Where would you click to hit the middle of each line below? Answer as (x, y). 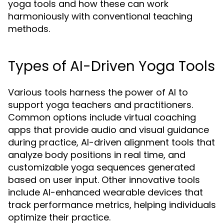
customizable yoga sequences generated (101, 167)
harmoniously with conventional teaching (100, 16)
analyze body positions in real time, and (97, 155)
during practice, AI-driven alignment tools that (111, 142)
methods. (29, 29)
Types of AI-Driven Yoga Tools (111, 66)
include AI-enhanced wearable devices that (105, 192)
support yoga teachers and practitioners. (100, 105)
